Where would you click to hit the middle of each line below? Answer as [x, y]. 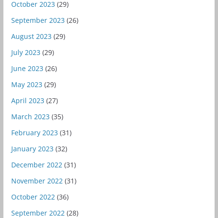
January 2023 [32, 148]
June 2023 [27, 68]
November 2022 [37, 181]
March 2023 [30, 116]
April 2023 [27, 100]
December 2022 [36, 164]
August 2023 [31, 36]
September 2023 [38, 20]
